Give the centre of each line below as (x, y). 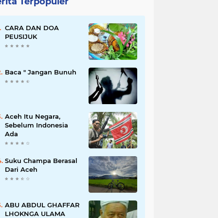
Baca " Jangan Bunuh (65, 72)
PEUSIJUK (21, 36)
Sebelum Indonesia (36, 125)
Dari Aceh (21, 169)
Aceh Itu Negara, (33, 116)
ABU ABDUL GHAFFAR (42, 205)
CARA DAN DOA (32, 28)
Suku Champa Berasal (41, 161)
